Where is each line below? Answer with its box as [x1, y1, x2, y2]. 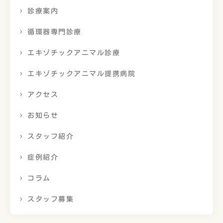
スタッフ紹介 [27, 132, 74, 141]
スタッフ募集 [27, 195, 74, 204]
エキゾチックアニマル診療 [27, 48, 120, 57]
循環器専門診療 [27, 27, 82, 36]
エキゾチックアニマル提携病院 [27, 69, 135, 78]
